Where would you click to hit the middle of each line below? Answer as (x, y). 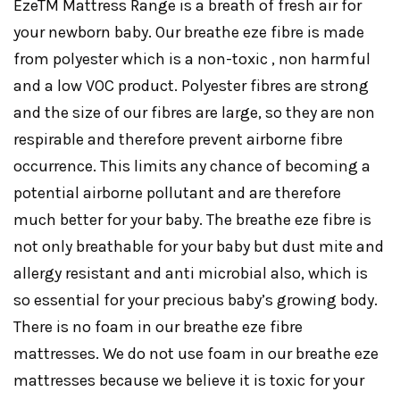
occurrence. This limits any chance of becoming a (192, 166)
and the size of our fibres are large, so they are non (194, 112)
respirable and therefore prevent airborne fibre (178, 139)
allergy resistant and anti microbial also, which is (191, 273)
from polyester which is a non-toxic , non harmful (192, 58)
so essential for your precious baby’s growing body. (196, 300)
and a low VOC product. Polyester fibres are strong (191, 85)
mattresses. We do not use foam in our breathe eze (196, 353)
